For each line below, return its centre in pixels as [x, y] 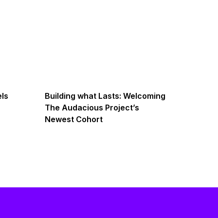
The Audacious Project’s [92, 108]
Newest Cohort [73, 119]
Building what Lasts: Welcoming [105, 96]
